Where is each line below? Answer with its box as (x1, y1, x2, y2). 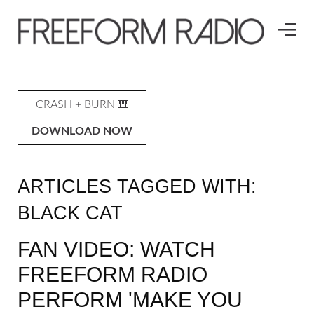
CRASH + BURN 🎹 (35, 98, 129, 110)
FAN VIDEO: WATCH (18, 237, 215, 261)
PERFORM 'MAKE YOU (18, 287, 243, 311)
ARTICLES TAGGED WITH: (18, 175, 257, 197)
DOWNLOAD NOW (32, 125, 132, 137)
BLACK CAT (18, 202, 123, 224)
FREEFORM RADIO (18, 262, 207, 286)
